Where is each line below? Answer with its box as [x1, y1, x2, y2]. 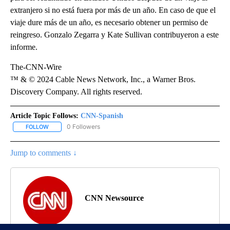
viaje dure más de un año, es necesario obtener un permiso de [10, 17, 208, 27]
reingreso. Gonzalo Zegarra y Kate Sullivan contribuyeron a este [10, 30, 219, 39]
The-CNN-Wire [10, 62, 62, 71]
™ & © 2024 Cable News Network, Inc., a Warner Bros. [10, 74, 196, 84]
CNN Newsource [85, 194, 144, 203]
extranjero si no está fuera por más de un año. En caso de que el [10, 5, 216, 14]
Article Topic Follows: [10, 111, 79, 120]
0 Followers [67, 122, 100, 130]
